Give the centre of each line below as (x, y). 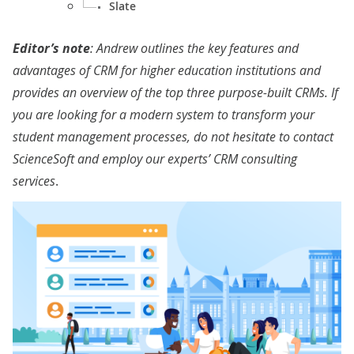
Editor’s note (51, 48)
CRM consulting (255, 159)
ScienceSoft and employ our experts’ (113, 159)
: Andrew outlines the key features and (194, 48)
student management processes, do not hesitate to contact (173, 137)
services (34, 181)
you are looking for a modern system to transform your (164, 115)
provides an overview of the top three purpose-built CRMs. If (175, 92)
